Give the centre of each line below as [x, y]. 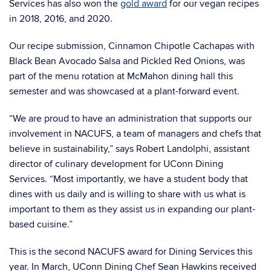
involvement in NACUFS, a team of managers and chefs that [135, 134]
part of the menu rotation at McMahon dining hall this [121, 76]
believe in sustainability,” [62, 149]
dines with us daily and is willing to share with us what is [127, 194]
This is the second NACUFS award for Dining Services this [131, 252]
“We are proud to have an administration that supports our [130, 119]
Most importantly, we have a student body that [151, 179]
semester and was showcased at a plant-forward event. [124, 91]
